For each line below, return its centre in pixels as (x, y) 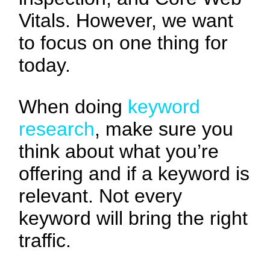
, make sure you (164, 129)
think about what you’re (119, 152)
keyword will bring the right (133, 218)
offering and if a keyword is (134, 174)
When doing (74, 107)
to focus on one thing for (124, 43)
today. (45, 65)
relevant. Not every (101, 196)
